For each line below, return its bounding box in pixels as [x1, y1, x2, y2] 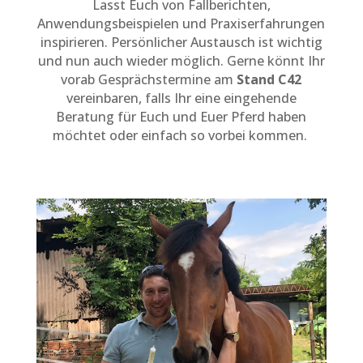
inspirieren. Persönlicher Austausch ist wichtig [40, 32, 322, 51]
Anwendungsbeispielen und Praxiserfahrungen [37, 14, 326, 32]
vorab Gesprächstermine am [61, 70, 234, 88]
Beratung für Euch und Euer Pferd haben [56, 107, 307, 126]
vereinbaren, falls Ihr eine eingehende [66, 88, 297, 107]
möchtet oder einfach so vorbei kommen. [52, 126, 310, 144]
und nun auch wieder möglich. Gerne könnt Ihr [37, 51, 325, 70]
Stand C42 [233, 70, 302, 88]
